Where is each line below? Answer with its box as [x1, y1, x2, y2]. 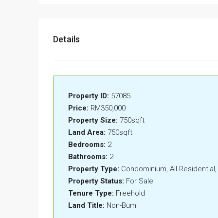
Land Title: [68, 201, 105, 210]
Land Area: [68, 128, 106, 137]
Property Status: [68, 177, 124, 186]
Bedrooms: [68, 140, 106, 149]
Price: [68, 104, 89, 113]
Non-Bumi [107, 201, 138, 210]
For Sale [126, 177, 153, 186]
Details [53, 34, 80, 45]
